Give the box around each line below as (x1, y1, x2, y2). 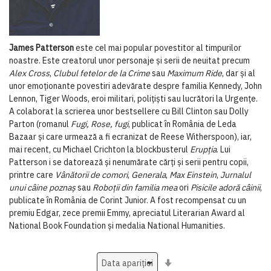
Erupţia (190, 144, 217, 155)
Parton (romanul (9, 119, 71, 129)
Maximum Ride (167, 68, 222, 79)
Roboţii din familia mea (93, 182, 179, 193)
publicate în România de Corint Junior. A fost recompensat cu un (9, 195, 246, 206)
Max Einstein (169, 169, 217, 180)
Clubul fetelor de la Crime (53, 68, 152, 79)
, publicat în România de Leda (128, 119, 237, 129)
